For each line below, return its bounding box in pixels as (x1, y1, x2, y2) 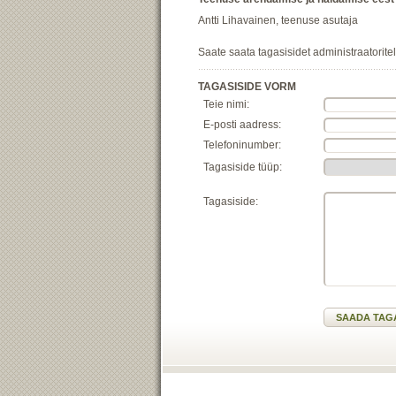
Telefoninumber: (203, 139, 281, 151)
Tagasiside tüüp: (203, 161, 282, 173)
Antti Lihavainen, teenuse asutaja (198, 14, 358, 27)
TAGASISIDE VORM (198, 80, 296, 93)
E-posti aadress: (203, 118, 281, 131)
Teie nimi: (203, 98, 249, 110)
